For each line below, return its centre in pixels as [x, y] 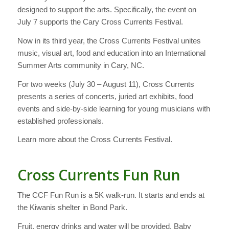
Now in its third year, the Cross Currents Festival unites [109, 40]
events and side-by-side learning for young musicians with [113, 108]
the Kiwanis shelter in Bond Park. [72, 208]
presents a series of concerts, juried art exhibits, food [105, 96]
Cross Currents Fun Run [99, 175]
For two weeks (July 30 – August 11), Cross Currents [106, 84]
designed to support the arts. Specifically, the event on [107, 10]
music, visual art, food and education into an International [111, 53]
